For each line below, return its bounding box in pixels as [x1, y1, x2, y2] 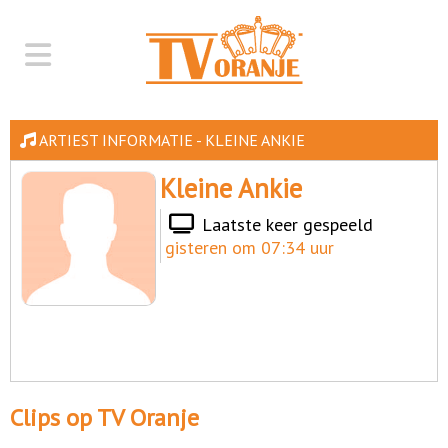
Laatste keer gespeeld [197, 213, 374, 236]
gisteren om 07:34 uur [165, 236, 335, 259]
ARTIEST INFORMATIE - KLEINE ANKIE [36, 130, 305, 150]
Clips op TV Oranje [10, 401, 199, 433]
